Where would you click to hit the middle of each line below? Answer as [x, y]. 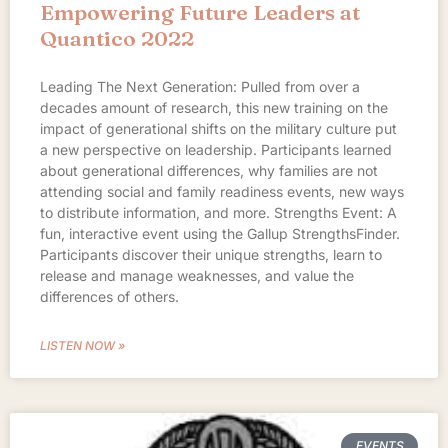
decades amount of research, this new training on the [214, 107]
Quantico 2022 [117, 37]
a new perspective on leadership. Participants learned [216, 149]
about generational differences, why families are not [209, 170]
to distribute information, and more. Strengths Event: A [218, 212]
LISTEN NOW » [82, 345]
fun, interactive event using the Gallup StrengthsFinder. [220, 233]
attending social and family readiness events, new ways [222, 191]
